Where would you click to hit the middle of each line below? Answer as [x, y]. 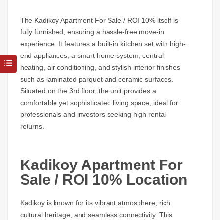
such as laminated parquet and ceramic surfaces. [97, 79]
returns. [32, 126]
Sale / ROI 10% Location [104, 180]
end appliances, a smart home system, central [92, 56]
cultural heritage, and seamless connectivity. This [96, 215]
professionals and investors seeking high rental [93, 115]
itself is [167, 20]
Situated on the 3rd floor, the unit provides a [88, 91]
